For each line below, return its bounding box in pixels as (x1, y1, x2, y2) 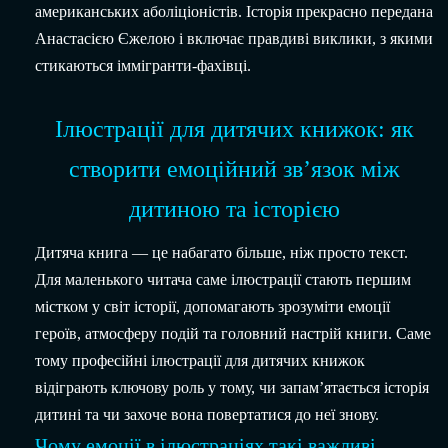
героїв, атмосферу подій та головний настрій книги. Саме (35, 325, 431, 343)
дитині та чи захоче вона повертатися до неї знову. (35, 406, 379, 424)
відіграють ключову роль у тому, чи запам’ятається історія (35, 379, 429, 397)
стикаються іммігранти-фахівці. (35, 57, 251, 75)
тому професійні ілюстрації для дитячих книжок (35, 352, 365, 370)
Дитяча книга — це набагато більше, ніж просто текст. (35, 244, 408, 262)
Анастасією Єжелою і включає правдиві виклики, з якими (35, 30, 433, 48)
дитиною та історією (128, 196, 340, 223)
